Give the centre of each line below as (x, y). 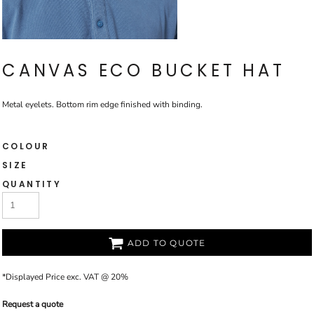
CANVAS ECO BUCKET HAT (144, 70)
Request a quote (33, 304)
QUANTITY (32, 184)
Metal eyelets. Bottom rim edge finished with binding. (102, 104)
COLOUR (26, 146)
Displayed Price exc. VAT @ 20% (67, 277)
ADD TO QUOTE (167, 243)
